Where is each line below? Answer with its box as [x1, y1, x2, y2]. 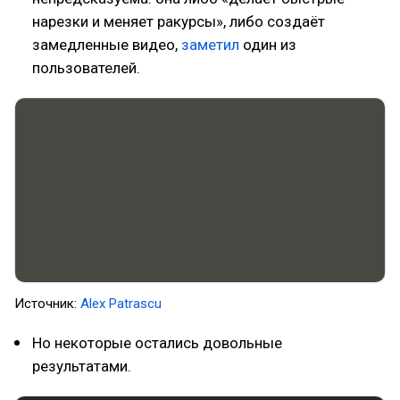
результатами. [32, 357, 131, 375]
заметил [181, 36, 239, 54]
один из [239, 36, 296, 54]
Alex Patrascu [80, 296, 165, 312]
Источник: [14, 296, 80, 312]
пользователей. [32, 59, 140, 77]
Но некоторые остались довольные [32, 334, 282, 352]
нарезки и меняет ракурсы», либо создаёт [32, 12, 325, 30]
